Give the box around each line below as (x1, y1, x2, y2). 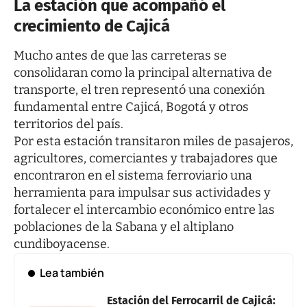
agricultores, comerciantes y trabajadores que (14, 150, 278, 166)
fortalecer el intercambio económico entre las (14, 201, 275, 217)
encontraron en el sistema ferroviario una (14, 167, 252, 183)
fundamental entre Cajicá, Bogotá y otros (14, 99, 249, 114)
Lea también (39, 265, 104, 280)
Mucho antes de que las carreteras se (14, 47, 227, 63)
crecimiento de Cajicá (14, 16, 170, 36)
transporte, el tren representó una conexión (14, 82, 265, 97)
